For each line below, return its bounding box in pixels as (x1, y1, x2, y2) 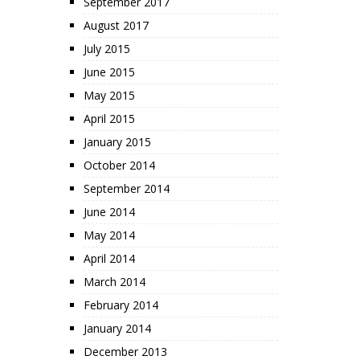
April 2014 (83, 251, 135, 266)
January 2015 (83, 134, 151, 149)
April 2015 (83, 111, 135, 126)
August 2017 (83, 18, 149, 33)
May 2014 (83, 227, 135, 243)
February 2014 (83, 297, 158, 313)
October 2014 (83, 157, 155, 173)
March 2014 (83, 274, 145, 289)
